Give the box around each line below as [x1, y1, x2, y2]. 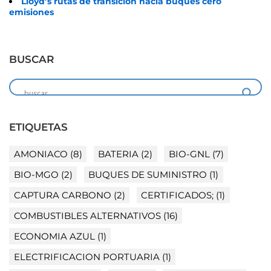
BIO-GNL [168, 148, 210, 160]
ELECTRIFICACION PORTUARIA [13, 251, 160, 263]
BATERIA [98, 148, 139, 160]
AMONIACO [13, 148, 68, 160]
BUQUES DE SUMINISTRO [88, 169, 207, 181]
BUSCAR [9, 53, 54, 66]
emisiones [9, 7, 54, 18]
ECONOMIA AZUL [13, 230, 95, 243]
